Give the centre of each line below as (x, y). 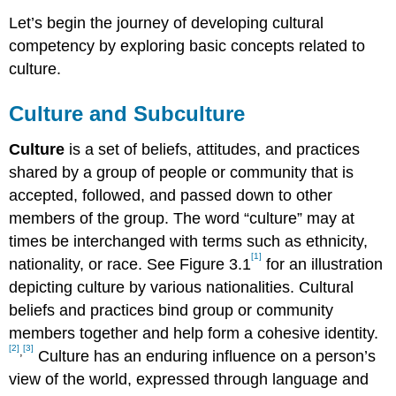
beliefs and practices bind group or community (171, 310)
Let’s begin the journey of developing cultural (167, 23)
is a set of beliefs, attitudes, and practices (213, 149)
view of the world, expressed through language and (189, 379)
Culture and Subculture (127, 113)
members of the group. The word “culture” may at (182, 218)
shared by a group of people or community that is (182, 172)
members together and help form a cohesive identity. (194, 333)
